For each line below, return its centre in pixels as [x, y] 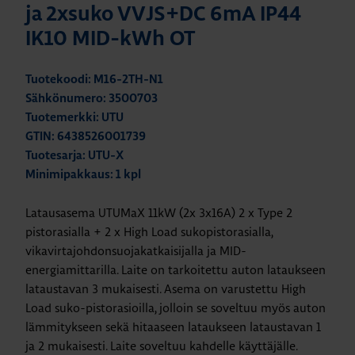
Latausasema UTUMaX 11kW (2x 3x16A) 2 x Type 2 [159, 213]
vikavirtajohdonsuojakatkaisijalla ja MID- [136, 251]
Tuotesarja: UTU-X [74, 156]
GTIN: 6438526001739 [86, 137]
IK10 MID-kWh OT [110, 40]
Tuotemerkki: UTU [74, 118]
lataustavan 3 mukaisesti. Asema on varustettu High [166, 289]
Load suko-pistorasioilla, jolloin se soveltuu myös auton [176, 308]
